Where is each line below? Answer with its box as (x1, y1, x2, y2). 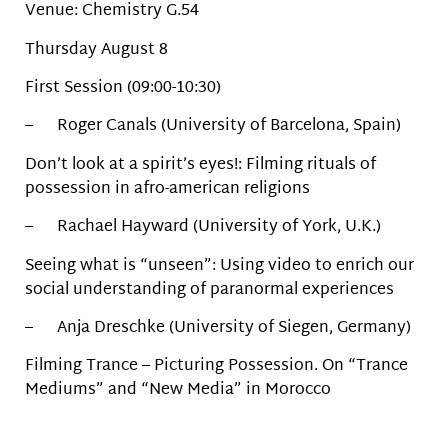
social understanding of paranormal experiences (25, 275, 394, 305)
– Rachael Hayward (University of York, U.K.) (25, 213, 381, 243)
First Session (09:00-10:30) (25, 74, 221, 104)
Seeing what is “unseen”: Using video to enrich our (25, 251, 414, 281)
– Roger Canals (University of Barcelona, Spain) (25, 112, 401, 142)
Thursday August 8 (25, 35, 168, 65)
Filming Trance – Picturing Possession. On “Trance (25, 352, 408, 382)
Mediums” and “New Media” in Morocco (25, 376, 331, 406)
